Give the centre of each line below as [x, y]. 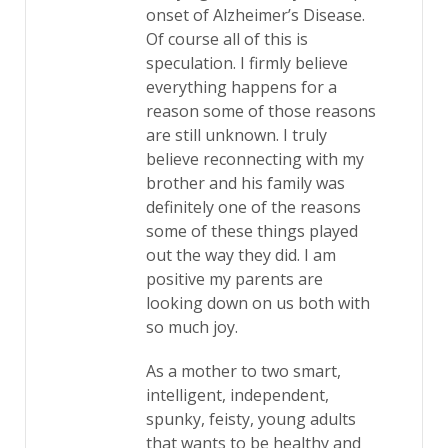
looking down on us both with [258, 303]
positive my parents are [234, 279]
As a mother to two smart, [243, 371]
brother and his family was [245, 183]
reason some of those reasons [261, 111]
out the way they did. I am [241, 255]
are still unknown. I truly [236, 135]
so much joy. [192, 327]
